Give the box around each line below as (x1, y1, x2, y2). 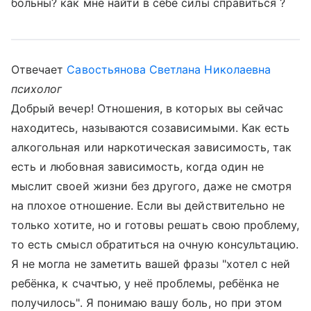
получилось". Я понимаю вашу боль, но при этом (11, 296, 283, 310)
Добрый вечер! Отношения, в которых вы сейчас (11, 101, 284, 115)
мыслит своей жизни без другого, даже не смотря (11, 179, 292, 193)
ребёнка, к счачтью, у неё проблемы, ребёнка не (11, 276, 280, 290)
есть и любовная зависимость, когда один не (11, 160, 264, 174)
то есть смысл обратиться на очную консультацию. (11, 237, 299, 251)
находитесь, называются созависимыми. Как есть (11, 121, 290, 135)
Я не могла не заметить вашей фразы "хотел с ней (11, 257, 291, 271)
